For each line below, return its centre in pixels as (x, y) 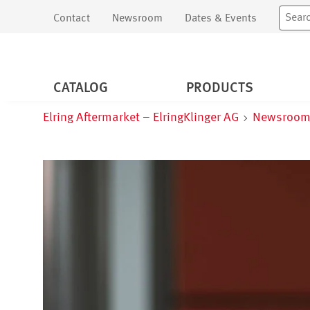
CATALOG (81, 89)
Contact (72, 18)
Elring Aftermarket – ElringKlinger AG (141, 118)
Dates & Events (221, 18)
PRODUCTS (219, 89)
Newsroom (137, 18)
